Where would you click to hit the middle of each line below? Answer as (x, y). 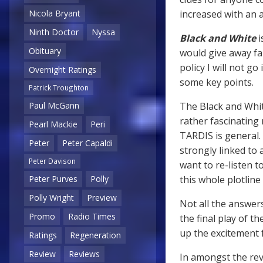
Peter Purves (53, 179)
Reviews (84, 254)
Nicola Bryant (55, 14)
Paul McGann (54, 106)
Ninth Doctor (54, 32)
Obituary (45, 51)
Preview (102, 198)
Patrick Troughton (59, 88)
